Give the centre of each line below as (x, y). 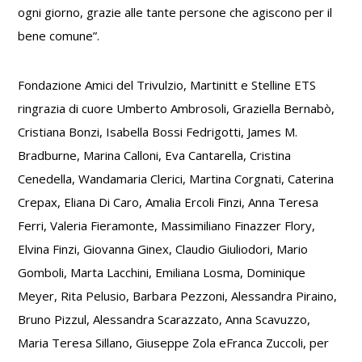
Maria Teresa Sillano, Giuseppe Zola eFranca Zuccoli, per (174, 343)
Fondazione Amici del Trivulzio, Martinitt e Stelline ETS (167, 85)
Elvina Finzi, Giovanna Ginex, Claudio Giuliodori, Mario (163, 249)
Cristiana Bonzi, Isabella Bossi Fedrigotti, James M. (158, 132)
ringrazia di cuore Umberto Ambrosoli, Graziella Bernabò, (177, 109)
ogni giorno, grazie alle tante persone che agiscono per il (175, 13)
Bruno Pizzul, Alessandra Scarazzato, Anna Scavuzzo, (164, 320)
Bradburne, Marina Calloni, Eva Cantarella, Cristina (155, 156)
